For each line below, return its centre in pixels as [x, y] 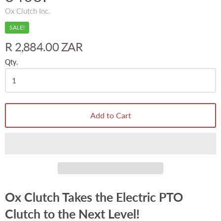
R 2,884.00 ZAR [44, 46]
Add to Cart [110, 115]
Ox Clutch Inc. [28, 11]
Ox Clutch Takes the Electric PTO [94, 197]
